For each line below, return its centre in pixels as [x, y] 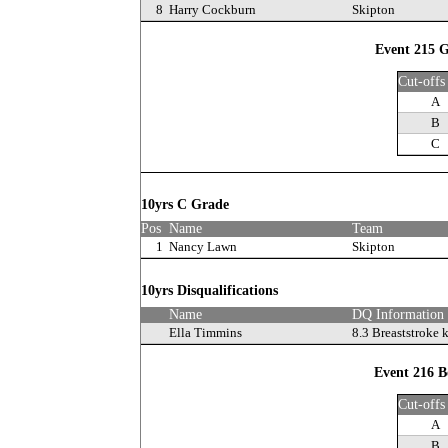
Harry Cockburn [212, 9]
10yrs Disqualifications [211, 290]
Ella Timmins [205, 332]
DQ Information [398, 314]
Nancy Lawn [203, 246]
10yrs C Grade [187, 204]
